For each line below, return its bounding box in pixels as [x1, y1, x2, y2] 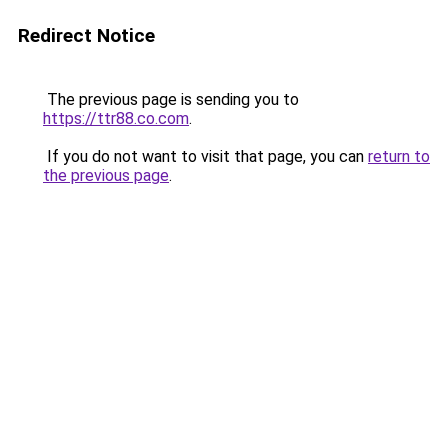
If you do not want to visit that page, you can [43, 147, 368, 166]
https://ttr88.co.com [43, 109, 189, 128]
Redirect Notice [18, 24, 155, 47]
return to [368, 147, 430, 166]
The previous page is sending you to [43, 90, 299, 109]
